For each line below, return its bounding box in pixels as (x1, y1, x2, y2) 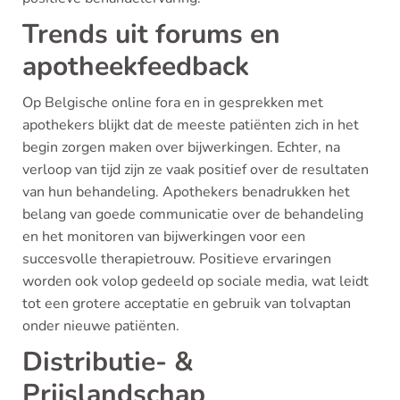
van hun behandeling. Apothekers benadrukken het (22, 182, 350, 202)
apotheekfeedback (22, 48, 249, 85)
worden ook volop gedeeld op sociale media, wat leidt (22, 271, 369, 291)
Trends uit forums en (22, 16, 280, 53)
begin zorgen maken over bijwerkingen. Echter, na (22, 137, 340, 157)
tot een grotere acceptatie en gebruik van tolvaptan (22, 294, 351, 313)
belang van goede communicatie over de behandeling (22, 204, 363, 224)
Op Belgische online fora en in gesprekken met (22, 93, 323, 112)
